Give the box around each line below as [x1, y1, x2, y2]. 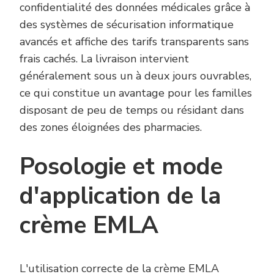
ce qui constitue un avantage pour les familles [20, 85, 252, 100]
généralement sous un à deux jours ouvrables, [20, 68, 251, 83]
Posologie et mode [20, 150, 223, 183]
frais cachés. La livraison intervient [20, 51, 189, 66]
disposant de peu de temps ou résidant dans [20, 102, 244, 117]
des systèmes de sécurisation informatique [20, 17, 234, 32]
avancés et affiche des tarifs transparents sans [20, 34, 249, 49]
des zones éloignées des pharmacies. [20, 119, 202, 135]
